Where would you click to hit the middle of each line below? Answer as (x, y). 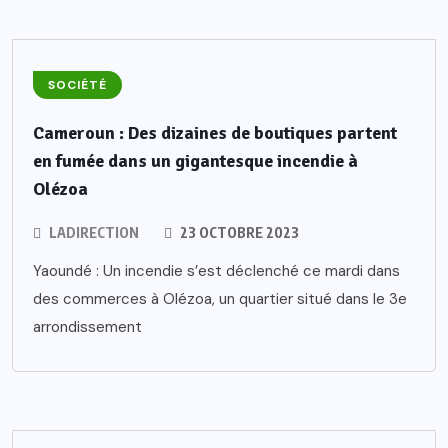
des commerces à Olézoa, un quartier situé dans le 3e (220, 299)
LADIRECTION (94, 233)
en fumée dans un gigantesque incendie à (195, 161)
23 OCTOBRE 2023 (238, 233)
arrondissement (87, 327)
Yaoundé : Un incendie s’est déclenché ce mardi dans (216, 271)
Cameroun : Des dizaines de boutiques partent (215, 133)
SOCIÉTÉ (77, 85)
